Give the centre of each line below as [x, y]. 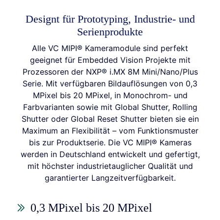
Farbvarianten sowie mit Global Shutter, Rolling [110, 107]
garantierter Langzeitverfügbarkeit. [110, 178]
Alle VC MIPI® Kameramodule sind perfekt [110, 48]
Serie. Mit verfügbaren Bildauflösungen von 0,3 [110, 83]
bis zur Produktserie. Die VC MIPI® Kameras [110, 142]
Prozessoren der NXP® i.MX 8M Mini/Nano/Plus [110, 72]
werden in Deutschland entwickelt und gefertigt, [110, 154]
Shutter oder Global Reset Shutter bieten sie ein [110, 119]
